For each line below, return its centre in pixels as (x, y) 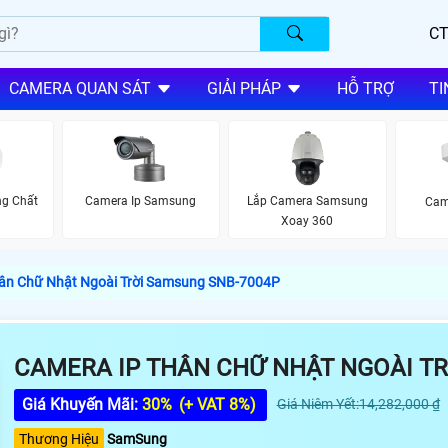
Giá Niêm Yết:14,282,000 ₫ (358, 404)
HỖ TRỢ (365, 89)
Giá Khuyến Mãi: (81, 405)
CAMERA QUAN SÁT (79, 89)
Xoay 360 (307, 221)
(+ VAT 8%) (215, 405)
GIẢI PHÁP (243, 89)
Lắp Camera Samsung (307, 201)
